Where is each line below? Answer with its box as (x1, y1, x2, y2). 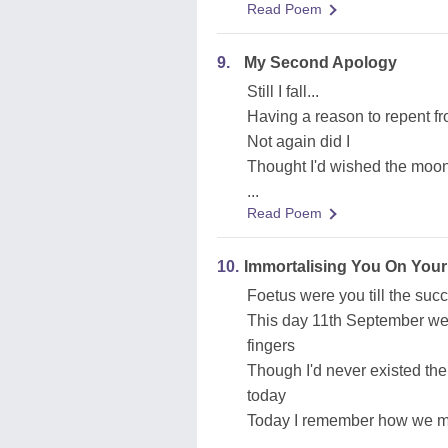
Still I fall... (247, 83, 319, 100)
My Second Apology (244, 54, 397, 71)
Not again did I (247, 133, 350, 150)
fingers (247, 337, 295, 354)
